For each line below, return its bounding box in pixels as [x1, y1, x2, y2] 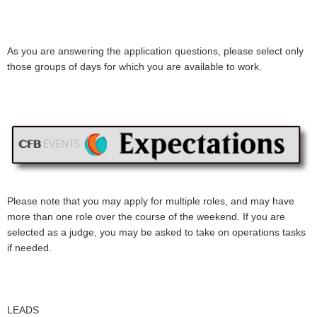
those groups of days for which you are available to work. [7, 60, 262, 72]
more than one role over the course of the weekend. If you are [7, 211, 285, 223]
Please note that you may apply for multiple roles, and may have [7, 195, 294, 207]
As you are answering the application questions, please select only [7, 45, 304, 57]
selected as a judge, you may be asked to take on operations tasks [7, 226, 306, 238]
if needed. [7, 242, 52, 254]
